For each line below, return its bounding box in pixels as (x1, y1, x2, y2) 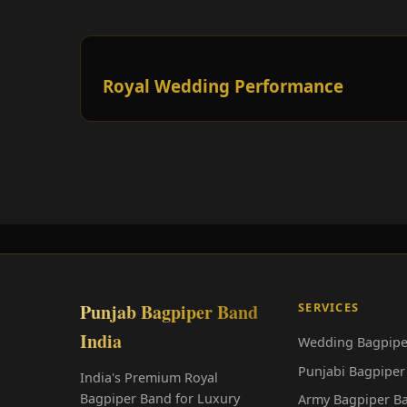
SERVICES (298, 299, 360, 316)
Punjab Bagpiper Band (80, 299, 258, 326)
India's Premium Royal (80, 369, 218, 387)
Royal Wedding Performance (103, 74, 343, 98)
